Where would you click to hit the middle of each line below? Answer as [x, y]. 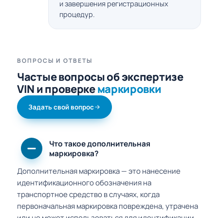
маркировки [129, 89]
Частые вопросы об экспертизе [100, 77]
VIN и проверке [57, 89]
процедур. [77, 15]
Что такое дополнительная [100, 144]
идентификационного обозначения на [84, 183]
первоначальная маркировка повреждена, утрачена [108, 206]
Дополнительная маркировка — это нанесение [99, 171]
